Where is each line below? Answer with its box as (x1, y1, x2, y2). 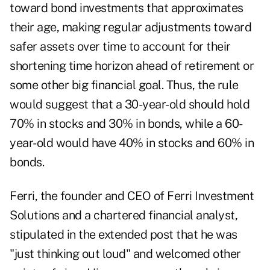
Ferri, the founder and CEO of (10, 189, 167, 204)
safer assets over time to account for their (10, 39, 231, 54)
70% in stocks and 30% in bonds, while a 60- (10, 116, 243, 131)
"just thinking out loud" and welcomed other (10, 246, 241, 262)
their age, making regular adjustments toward (10, 20, 251, 35)
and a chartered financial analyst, (59, 208, 237, 223)
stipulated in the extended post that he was (10, 227, 237, 242)
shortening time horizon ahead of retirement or (10, 58, 254, 74)
